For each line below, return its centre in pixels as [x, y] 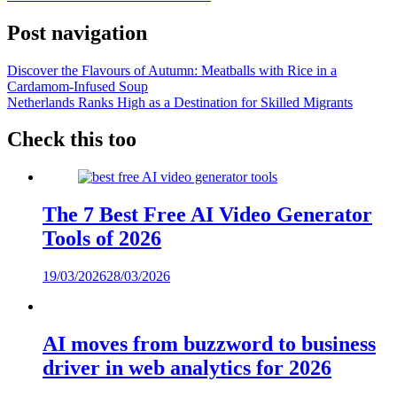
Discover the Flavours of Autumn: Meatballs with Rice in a [172, 70]
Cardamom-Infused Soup [78, 86]
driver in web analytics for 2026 [187, 368]
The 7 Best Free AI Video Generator [207, 215]
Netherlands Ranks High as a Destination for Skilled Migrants [180, 102]
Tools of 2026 [102, 239]
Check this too [72, 140]
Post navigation [77, 32]
